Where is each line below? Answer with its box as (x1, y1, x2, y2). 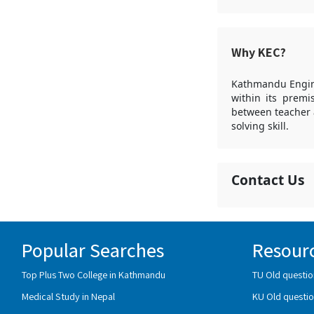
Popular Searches (22, 237, 164, 263)
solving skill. (231, 119, 289, 132)
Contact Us (231, 170, 305, 189)
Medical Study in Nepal (22, 289, 115, 303)
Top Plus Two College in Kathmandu (22, 268, 165, 281)
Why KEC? (231, 44, 286, 60)
